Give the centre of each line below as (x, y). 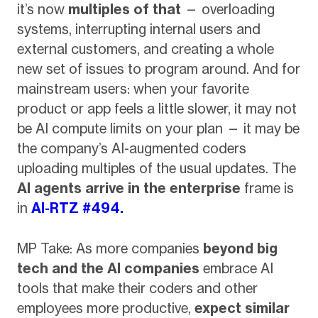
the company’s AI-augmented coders (131, 149)
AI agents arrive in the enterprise (128, 188)
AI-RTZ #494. (77, 208)
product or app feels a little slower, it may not (157, 109)
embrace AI (236, 268)
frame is (267, 188)
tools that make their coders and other (137, 288)
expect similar (242, 308)
